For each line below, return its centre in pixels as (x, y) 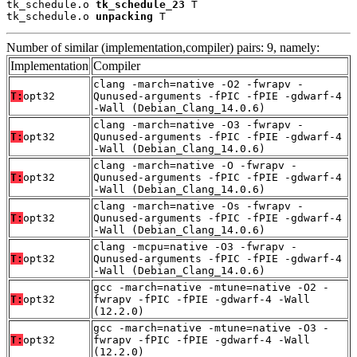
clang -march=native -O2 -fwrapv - (198, 84)
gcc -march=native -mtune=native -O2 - (211, 288)
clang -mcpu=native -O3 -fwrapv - (195, 247)
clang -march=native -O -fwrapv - (195, 166)
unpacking (124, 17)
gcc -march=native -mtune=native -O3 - (211, 328)
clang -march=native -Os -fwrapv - (198, 206)
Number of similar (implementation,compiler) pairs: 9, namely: (163, 48)
